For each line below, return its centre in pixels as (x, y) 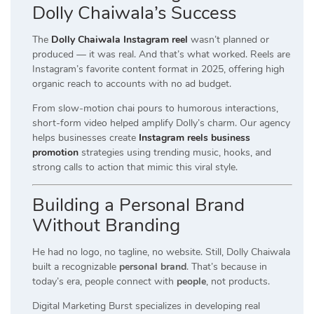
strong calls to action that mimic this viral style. (135, 168)
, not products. (238, 282)
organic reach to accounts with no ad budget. (132, 84)
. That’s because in (227, 267)
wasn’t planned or (228, 40)
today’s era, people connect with (104, 282)
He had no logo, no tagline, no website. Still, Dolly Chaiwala (161, 252)
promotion (55, 153)
